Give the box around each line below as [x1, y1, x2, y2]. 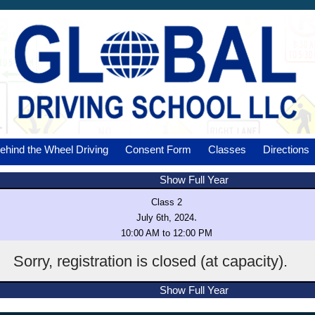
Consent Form [125, 144, 191, 155]
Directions [263, 144, 309, 155]
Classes [208, 144, 246, 155]
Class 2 [150, 197, 182, 207]
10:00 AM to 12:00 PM [120, 228, 212, 238]
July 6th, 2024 [136, 212, 194, 223]
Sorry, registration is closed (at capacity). [13, 252, 288, 270]
